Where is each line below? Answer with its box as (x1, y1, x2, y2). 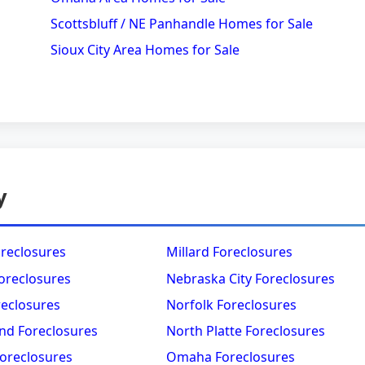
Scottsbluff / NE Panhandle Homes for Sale (51, 14, 313, 33)
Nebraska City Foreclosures (166, 269, 335, 288)
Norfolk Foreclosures (166, 295, 297, 314)
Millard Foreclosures (166, 243, 292, 262)
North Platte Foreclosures (166, 321, 325, 340)
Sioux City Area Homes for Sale (51, 40, 240, 59)
